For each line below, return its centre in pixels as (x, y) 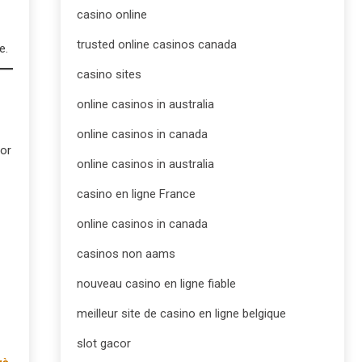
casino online (112, 15)
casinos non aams (126, 254)
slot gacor (104, 343)
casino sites (109, 74)
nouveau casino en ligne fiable (156, 284)
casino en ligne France (136, 194)
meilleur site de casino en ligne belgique (181, 314)
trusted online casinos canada (157, 44)
